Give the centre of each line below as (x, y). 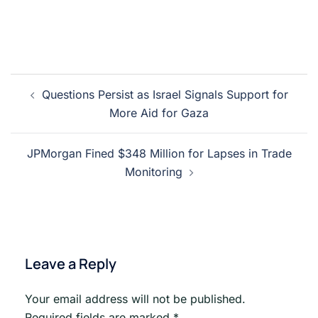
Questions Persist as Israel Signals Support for (165, 94)
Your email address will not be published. (135, 298)
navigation (54, 102)
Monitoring (153, 171)
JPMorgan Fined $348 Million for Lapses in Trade (159, 153)
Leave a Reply (71, 263)
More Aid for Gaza (159, 113)
